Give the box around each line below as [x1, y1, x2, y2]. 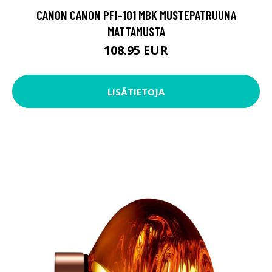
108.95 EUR [104, 42, 168, 59]
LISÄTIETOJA [107, 85, 165, 98]
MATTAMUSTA [107, 24, 165, 39]
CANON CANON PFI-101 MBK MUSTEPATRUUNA [36, 7, 236, 23]
